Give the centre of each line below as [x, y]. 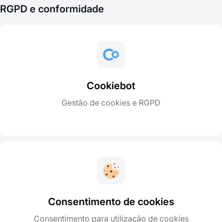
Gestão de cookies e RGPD [111, 102]
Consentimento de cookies [111, 201]
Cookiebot [111, 85]
